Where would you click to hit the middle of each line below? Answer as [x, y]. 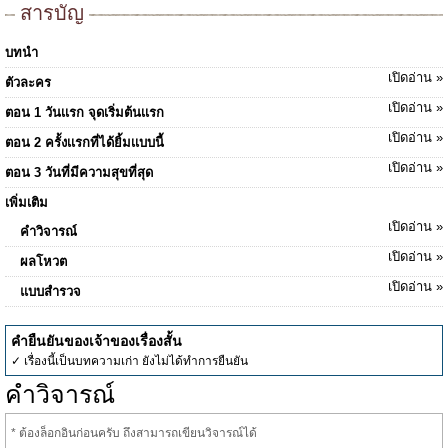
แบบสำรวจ [50, 291]
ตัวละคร [28, 82]
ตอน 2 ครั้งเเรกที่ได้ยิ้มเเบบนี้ [84, 142]
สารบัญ [52, 13]
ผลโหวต [43, 261]
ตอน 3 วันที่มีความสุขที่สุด [79, 172]
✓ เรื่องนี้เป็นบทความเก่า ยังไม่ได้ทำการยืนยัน [129, 361]
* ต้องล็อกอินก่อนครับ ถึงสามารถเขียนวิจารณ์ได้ [134, 433]
